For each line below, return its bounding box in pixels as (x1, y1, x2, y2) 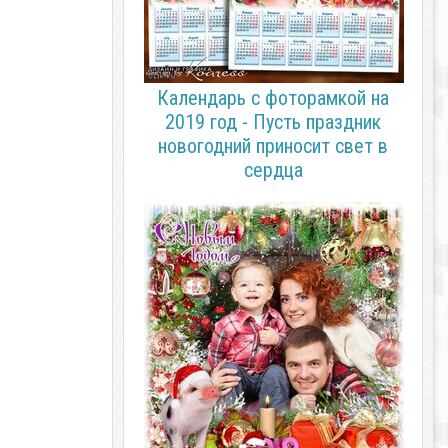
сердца (243, 158, 303, 182)
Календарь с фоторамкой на (157, 86, 389, 110)
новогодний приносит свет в (158, 134, 388, 158)
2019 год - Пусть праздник (165, 110, 381, 134)
